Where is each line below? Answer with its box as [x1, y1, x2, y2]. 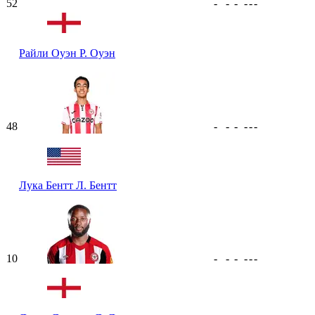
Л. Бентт [76, 179, 117, 191]
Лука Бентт [19, 179, 76, 191]
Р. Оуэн [79, 46, 115, 59]
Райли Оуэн [19, 46, 79, 59]
